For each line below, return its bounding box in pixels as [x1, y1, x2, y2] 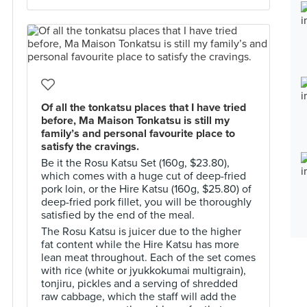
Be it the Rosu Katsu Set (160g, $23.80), [41, 156, 230, 170]
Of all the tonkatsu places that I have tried [41, 101, 246, 114]
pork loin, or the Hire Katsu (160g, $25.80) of [41, 182, 251, 196]
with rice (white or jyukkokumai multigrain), [41, 264, 246, 278]
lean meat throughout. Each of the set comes [41, 251, 256, 265]
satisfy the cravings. [41, 140, 139, 153]
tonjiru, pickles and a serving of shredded [41, 277, 238, 291]
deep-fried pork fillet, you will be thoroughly [41, 195, 251, 209]
